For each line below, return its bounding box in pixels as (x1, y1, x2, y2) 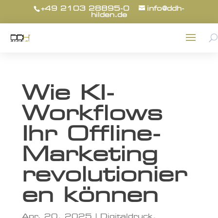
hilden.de (91, 12, 127, 18)
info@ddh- (146, 5, 184, 12)
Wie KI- (21, 83, 115, 104)
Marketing (21, 145, 158, 165)
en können (21, 185, 158, 206)
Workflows (21, 104, 163, 125)
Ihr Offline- (21, 124, 161, 145)
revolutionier (21, 165, 187, 186)
